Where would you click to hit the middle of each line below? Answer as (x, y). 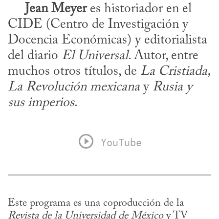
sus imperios (41, 103)
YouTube (121, 142)
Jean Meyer (56, 9)
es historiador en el (139, 9)
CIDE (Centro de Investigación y (98, 25)
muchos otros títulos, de (74, 72)
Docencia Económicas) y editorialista (108, 41)
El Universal (95, 56)
